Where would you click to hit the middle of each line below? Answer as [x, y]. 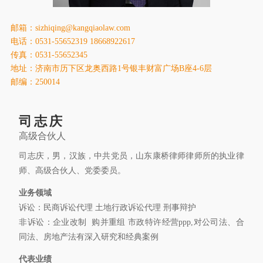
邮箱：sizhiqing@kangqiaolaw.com [70, 28]
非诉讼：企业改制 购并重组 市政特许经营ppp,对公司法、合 [131, 222]
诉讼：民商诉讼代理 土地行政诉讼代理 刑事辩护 [108, 208]
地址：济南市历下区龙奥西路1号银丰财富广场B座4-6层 [113, 69]
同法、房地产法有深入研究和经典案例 [89, 237]
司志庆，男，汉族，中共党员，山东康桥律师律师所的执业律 [131, 156]
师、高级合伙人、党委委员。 [74, 171]
